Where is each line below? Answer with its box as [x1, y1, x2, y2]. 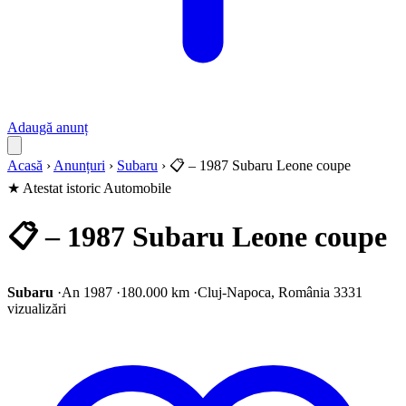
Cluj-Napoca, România [198, 284, 330, 300]
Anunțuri [53, 158, 105, 173]
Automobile [103, 180, 171, 196]
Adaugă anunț [7, 120, 88, 135]
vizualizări [7, 300, 66, 316]
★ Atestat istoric [7, 180, 101, 196]
